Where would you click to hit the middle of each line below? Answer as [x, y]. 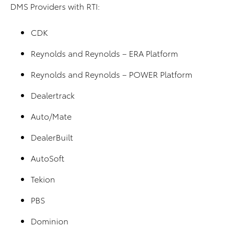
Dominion [50, 221]
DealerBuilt [52, 137]
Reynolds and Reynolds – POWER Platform [111, 74]
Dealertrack [53, 95]
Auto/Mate [51, 116]
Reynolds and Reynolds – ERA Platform [104, 53]
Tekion [43, 179]
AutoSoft [48, 158]
